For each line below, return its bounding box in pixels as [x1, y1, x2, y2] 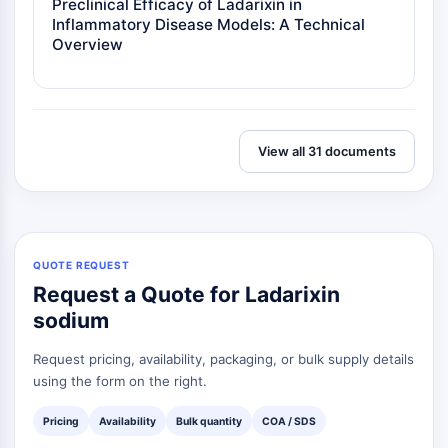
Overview [52, 35, 123, 54]
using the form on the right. [33, 373, 207, 389]
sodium [33, 308, 109, 333]
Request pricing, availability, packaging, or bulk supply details [33, 351, 414, 367]
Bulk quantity [176, 415, 242, 427]
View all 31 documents [258, 144, 396, 159]
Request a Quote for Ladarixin [33, 282, 340, 307]
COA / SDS [262, 415, 316, 427]
